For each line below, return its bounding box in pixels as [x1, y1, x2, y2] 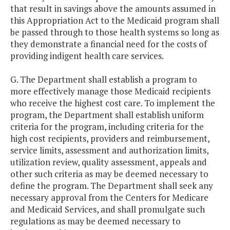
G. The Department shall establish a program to [10, 73, 197, 86]
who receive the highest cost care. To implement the [10, 97, 215, 109]
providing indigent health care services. [10, 50, 164, 62]
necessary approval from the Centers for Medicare [10, 191, 208, 204]
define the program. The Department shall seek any [10, 180, 213, 192]
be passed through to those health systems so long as [10, 26, 219, 39]
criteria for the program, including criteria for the [10, 121, 204, 133]
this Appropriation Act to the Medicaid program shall [10, 14, 219, 27]
